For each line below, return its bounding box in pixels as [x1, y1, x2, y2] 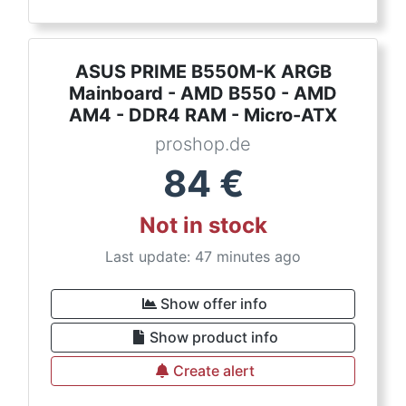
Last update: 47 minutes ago [105, 247, 301, 266]
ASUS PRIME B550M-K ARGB [74, 61, 332, 82]
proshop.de [155, 133, 251, 155]
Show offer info [160, 295, 267, 313]
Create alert [173, 362, 255, 380]
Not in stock [139, 212, 267, 238]
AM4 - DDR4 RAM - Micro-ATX [69, 104, 337, 126]
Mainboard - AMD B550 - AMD [69, 82, 337, 104]
